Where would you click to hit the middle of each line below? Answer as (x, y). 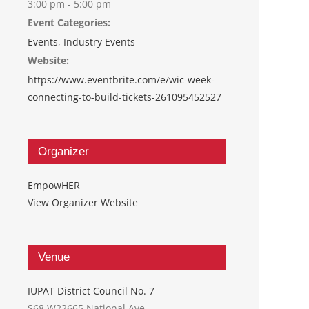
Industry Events (99, 41)
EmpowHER (54, 185)
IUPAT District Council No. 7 (91, 290)
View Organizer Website (83, 202)
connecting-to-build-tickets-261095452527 (124, 97)
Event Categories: (69, 22)
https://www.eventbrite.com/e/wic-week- (121, 79)
